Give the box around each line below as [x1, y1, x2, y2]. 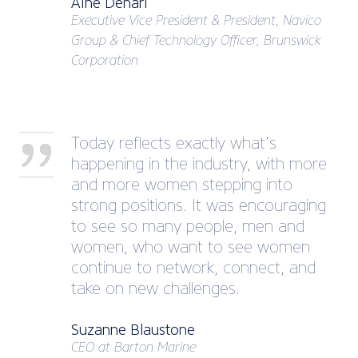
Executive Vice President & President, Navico [71, 13, 321, 29]
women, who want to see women [71, 237, 310, 257]
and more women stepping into [71, 175, 292, 195]
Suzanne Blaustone [71, 321, 195, 340]
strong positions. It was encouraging [71, 196, 326, 216]
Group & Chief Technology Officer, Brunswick [71, 33, 321, 49]
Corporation [71, 53, 138, 69]
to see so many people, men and [71, 217, 304, 237]
